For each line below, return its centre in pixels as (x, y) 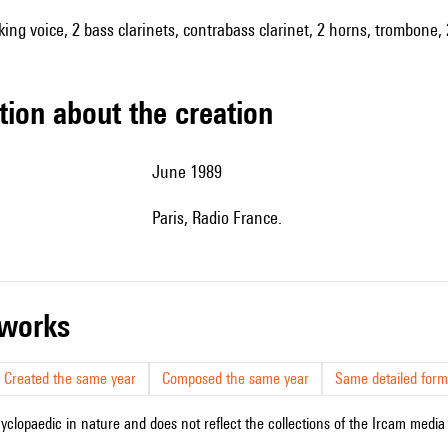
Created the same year (70, 378)
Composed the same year (235, 378)
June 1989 (191, 171)
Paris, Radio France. (221, 217)
